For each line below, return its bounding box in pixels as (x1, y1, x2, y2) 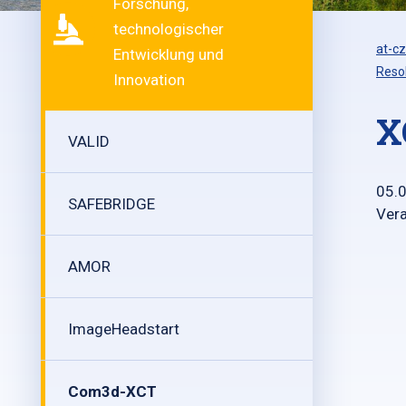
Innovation (113, 71, 185, 89)
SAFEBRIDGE (68, 195, 155, 213)
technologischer (113, 20, 224, 38)
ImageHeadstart (68, 320, 179, 338)
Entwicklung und (113, 45, 224, 63)
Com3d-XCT (68, 382, 157, 401)
